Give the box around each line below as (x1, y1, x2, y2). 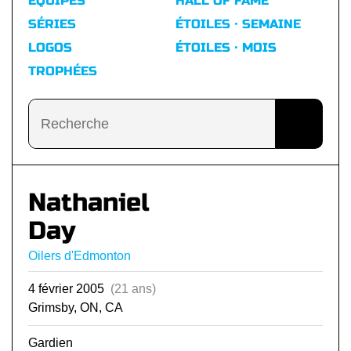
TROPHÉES (28, 63, 97, 78)
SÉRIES (28, 16, 76, 31)
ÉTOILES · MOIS (175, 40, 277, 55)
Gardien (28, 336, 73, 349)
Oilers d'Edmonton (28, 249, 131, 262)
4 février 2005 (28, 282, 110, 295)
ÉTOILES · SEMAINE (175, 16, 301, 31)
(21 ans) (110, 282, 156, 295)
